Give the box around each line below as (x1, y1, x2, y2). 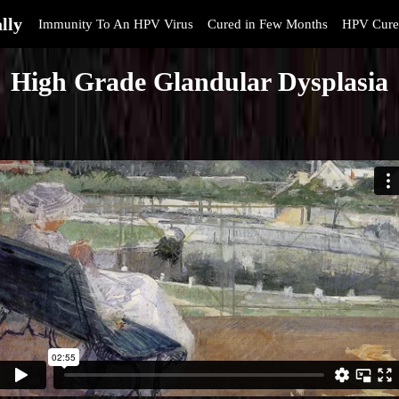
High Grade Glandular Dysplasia (10, 67, 388, 96)
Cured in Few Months (208, 17, 328, 31)
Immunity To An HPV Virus (38, 17, 193, 31)
